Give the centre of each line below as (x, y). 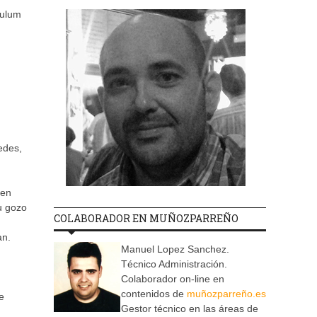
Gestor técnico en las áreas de (190, 309)
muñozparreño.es (226, 294)
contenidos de (154, 294)
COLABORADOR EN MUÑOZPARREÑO (146, 219)
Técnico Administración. (174, 264)
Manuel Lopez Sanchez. (175, 249)
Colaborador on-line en (173, 279)
